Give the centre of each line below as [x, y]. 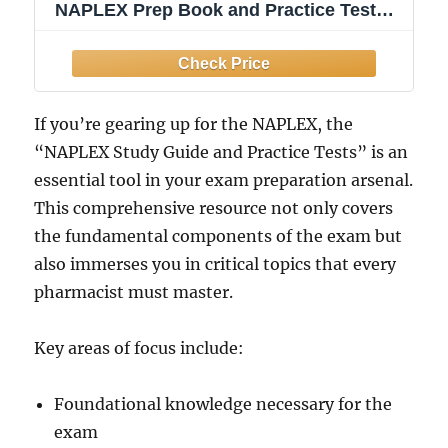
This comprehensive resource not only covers [214, 208]
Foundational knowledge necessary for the [223, 404]
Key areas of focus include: [139, 348]
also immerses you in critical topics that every [215, 264]
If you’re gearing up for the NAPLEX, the [194, 124]
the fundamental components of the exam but [218, 236]
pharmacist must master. [134, 292]
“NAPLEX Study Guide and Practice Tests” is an [221, 152]
